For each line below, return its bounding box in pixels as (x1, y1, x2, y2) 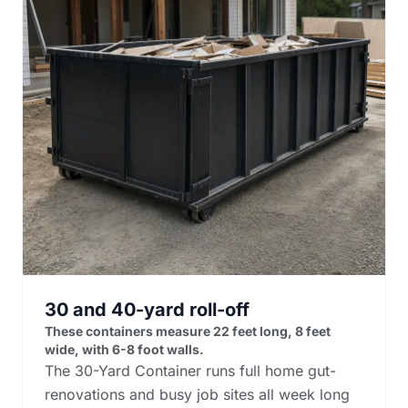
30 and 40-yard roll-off (45, 298, 250, 321)
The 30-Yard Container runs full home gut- (45, 361, 336, 380)
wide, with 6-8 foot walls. (45, 341, 204, 357)
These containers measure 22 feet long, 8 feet (45, 322, 331, 339)
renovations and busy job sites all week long (45, 384, 350, 403)
